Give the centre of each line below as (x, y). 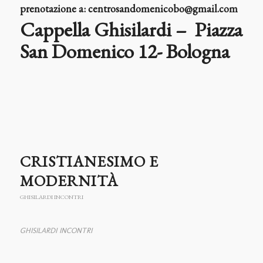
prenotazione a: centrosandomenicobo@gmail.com (129, 9)
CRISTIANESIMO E (89, 162)
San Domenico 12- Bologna (124, 51)
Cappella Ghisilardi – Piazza (131, 30)
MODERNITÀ (69, 181)
